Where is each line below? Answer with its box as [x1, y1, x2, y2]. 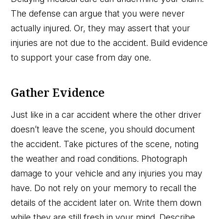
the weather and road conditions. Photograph [11, 153, 188, 164]
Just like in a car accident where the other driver [11, 109, 202, 120]
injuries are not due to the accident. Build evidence [11, 37, 208, 48]
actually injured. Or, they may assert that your [11, 22, 191, 33]
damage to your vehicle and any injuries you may [11, 168, 203, 178]
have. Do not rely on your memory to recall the [11, 182, 197, 193]
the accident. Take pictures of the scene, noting [11, 138, 199, 149]
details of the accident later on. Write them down [11, 197, 202, 208]
